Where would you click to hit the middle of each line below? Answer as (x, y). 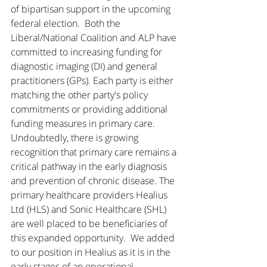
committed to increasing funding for (88, 52)
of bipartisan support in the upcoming (92, 9)
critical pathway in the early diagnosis (90, 166)
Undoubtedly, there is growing (76, 138)
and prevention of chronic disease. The (94, 181)
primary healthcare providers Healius (90, 195)
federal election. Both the (67, 23)
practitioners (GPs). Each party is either (93, 80)
